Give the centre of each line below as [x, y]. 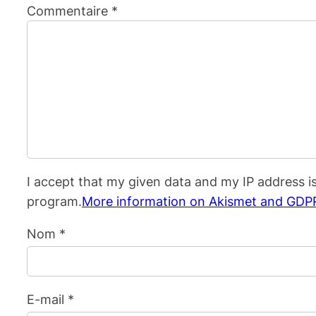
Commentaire [69, 10]
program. [54, 201]
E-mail [47, 299]
